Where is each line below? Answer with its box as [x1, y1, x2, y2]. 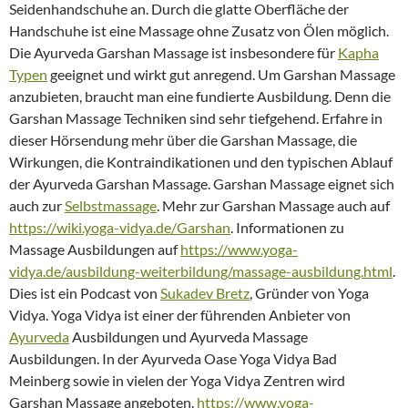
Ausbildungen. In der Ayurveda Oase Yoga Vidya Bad [9, 350, 337, 368]
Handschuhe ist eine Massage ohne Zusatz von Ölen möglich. [9, 22, 389, 40]
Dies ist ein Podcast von [9, 284, 160, 302]
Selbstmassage [65, 197, 157, 215]
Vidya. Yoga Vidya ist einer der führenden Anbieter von [9, 306, 351, 324]
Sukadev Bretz [160, 284, 250, 302]
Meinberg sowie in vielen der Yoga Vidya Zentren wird [9, 372, 345, 390]
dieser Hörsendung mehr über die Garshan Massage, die [9, 131, 357, 149]
